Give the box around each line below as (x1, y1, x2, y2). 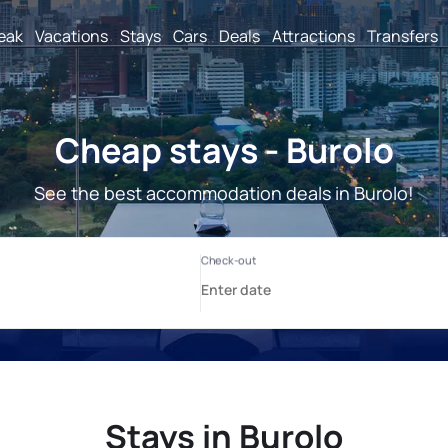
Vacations (35, 24, 108, 47)
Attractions (272, 24, 355, 47)
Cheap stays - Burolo (54, 127, 394, 173)
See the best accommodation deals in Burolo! (34, 181, 414, 205)
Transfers (367, 24, 438, 47)
